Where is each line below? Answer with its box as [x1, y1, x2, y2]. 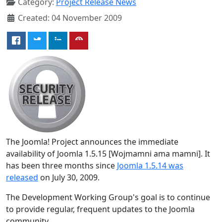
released [6, 171, 38, 183]
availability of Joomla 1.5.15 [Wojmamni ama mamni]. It [6, 148, 210, 159]
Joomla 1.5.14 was [117, 160, 183, 171]
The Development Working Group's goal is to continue [6, 191, 210, 203]
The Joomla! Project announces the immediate [6, 136, 178, 147]
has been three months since [6, 160, 117, 171]
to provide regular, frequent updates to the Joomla [6, 203, 195, 215]
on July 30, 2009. [38, 171, 100, 183]
